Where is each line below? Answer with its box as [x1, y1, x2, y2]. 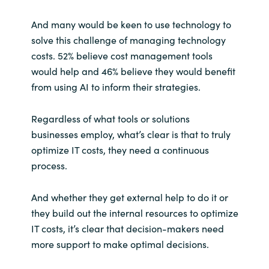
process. [31, 158, 67, 172]
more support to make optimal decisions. [31, 237, 209, 251]
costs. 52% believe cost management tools [31, 48, 213, 62]
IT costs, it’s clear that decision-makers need [31, 222, 224, 235]
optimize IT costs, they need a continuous [31, 142, 209, 156]
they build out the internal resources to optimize [31, 206, 238, 220]
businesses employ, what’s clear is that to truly [31, 127, 231, 141]
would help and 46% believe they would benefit [31, 64, 235, 77]
